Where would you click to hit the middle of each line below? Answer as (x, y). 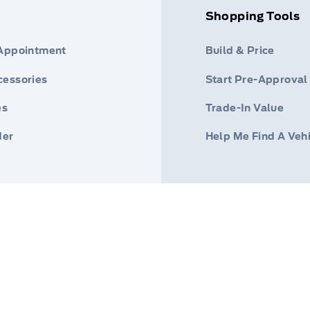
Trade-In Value (245, 108)
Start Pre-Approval (256, 79)
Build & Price (240, 51)
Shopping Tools (253, 17)
